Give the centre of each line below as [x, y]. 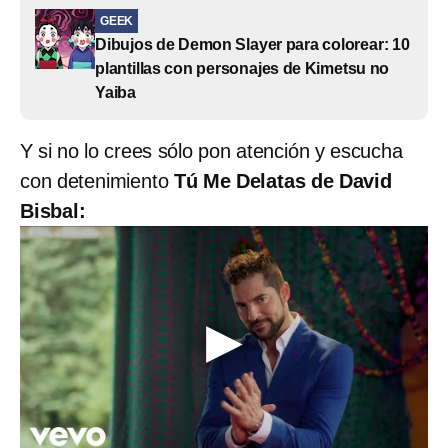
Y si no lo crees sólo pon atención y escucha [211, 150]
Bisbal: [53, 210]
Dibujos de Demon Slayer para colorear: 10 [252, 44]
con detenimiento [97, 180]
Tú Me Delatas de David [282, 180]
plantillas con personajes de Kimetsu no [242, 68]
